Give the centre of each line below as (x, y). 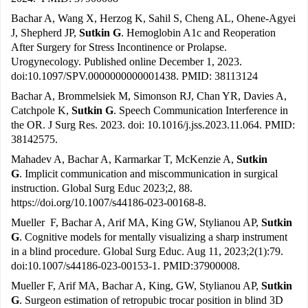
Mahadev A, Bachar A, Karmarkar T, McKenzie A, (124, 159)
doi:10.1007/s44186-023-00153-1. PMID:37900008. (125, 266)
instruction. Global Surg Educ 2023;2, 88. (102, 188)
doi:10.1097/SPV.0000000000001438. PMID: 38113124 (134, 76)
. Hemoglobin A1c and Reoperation (198, 33)
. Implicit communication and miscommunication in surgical (148, 174)
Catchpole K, (41, 111)
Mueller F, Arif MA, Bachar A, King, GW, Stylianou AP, (136, 286)
